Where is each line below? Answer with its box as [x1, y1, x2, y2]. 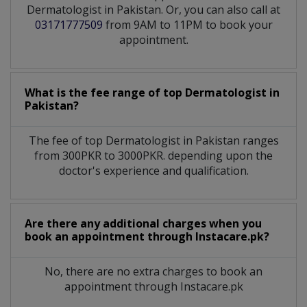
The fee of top [28, 132, 106, 148]
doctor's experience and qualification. [58, 162, 249, 178]
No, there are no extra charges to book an [45, 263, 262, 279]
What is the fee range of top [25, 84, 185, 100]
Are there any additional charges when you [25, 215, 262, 231]
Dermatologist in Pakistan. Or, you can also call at [27, 1, 280, 17]
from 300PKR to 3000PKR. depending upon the [34, 147, 273, 163]
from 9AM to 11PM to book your [102, 16, 273, 32]
